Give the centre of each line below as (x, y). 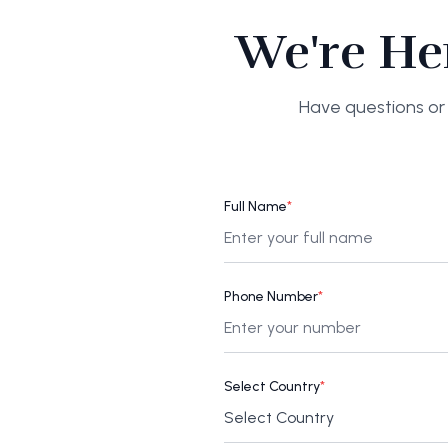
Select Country (272, 386)
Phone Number (271, 296)
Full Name (255, 206)
